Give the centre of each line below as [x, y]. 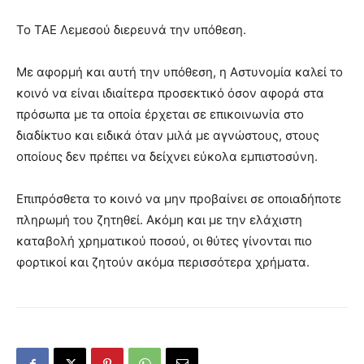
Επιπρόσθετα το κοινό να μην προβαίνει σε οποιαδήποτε [179, 199]
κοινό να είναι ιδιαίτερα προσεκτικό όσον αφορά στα [170, 93]
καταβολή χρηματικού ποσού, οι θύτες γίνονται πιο [164, 241]
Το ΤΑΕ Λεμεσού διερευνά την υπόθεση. [131, 30]
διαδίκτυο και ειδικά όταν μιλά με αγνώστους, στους [168, 136]
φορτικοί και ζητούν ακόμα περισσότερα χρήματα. [163, 262]
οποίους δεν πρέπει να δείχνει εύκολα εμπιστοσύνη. [167, 157]
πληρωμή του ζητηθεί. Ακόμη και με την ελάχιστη [159, 220]
